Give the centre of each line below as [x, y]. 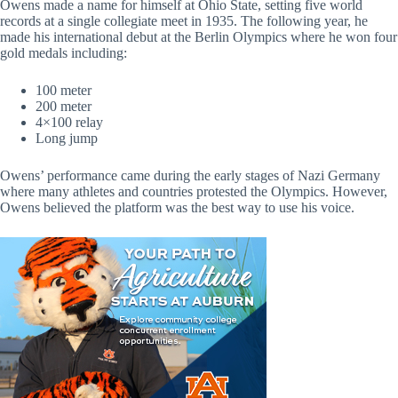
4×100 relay [69, 123]
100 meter [64, 91]
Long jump [67, 139]
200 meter [64, 107]
